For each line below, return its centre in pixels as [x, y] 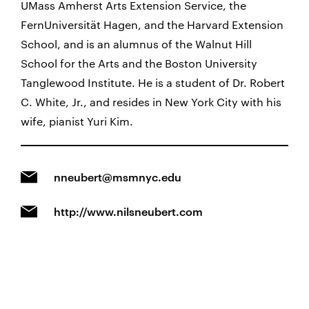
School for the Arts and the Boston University [139, 63]
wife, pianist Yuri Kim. [77, 121]
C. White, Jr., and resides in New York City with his [151, 102]
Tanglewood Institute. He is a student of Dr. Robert [153, 82]
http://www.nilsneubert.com [128, 211]
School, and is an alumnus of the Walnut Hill [136, 44]
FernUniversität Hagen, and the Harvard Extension [152, 24]
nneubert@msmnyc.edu [118, 177]
